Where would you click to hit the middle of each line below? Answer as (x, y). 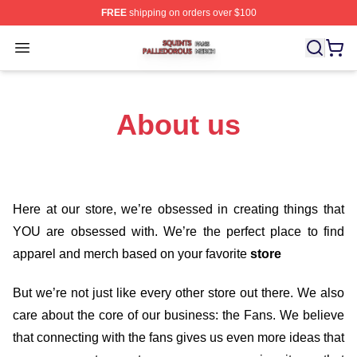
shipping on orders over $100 (191, 13)
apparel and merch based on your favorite (131, 254)
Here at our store (63, 209)
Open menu (55, 47)
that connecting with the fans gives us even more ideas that (178, 337)
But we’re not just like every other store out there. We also (178, 292)
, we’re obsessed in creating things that (229, 209)
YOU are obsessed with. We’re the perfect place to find (178, 231)
